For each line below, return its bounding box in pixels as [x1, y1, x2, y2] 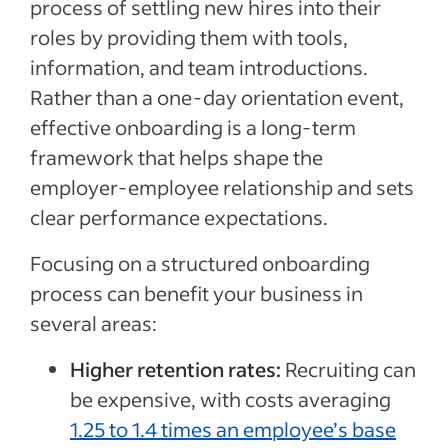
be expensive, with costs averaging [70, 386, 391, 412]
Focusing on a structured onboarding [30, 250, 370, 276]
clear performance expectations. [30, 204, 328, 230]
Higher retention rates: [70, 356, 281, 382]
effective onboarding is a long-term [30, 114, 356, 140]
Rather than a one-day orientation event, [30, 84, 404, 110]
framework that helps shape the [30, 144, 323, 170]
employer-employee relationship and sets [30, 174, 414, 200]
